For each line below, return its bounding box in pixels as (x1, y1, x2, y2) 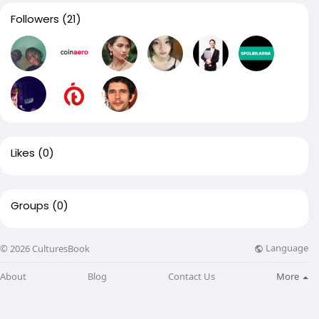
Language (263, 241, 308, 255)
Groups (11, 198, 49, 213)
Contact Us (168, 269, 215, 283)
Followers (11, 11, 59, 26)
